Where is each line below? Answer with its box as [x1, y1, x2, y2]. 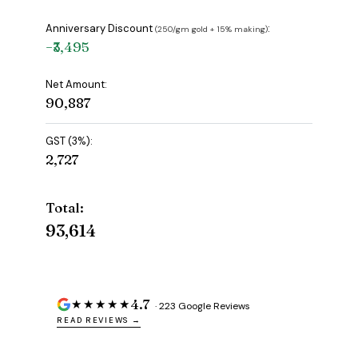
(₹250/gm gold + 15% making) [155, 24, 268, 35]
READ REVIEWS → [57, 316, 141, 326]
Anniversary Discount [46, 22, 156, 36]
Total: [46, 199, 85, 217]
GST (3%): [46, 134, 93, 149]
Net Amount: [46, 78, 108, 92]
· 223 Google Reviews [153, 300, 251, 313]
